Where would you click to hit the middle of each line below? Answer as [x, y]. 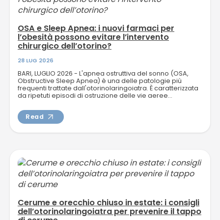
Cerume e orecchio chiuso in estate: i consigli [109, 203]
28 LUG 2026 [36, 61]
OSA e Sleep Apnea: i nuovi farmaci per [96, 28]
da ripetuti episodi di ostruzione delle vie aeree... [95, 96]
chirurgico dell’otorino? [65, 46]
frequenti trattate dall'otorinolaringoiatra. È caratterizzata [108, 88]
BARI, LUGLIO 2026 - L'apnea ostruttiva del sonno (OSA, [103, 74]
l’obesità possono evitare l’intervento [93, 37]
